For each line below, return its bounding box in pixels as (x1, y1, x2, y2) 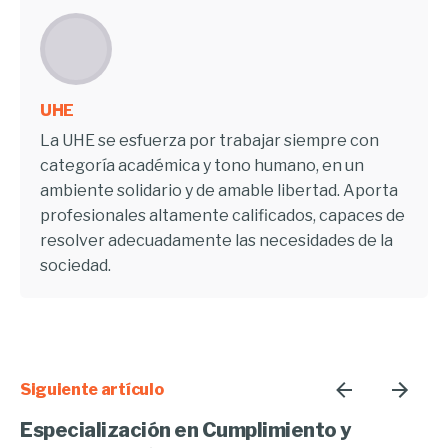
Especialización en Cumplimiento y (20, 417, 352, 442)
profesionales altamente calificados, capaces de (40, 205, 405, 225)
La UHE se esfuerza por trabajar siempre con (40, 130, 379, 150)
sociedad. (40, 255, 111, 275)
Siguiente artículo (20, 379, 164, 399)
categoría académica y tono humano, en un (40, 155, 364, 175)
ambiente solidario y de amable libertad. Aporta (40, 180, 398, 200)
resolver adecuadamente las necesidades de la (40, 230, 393, 250)
